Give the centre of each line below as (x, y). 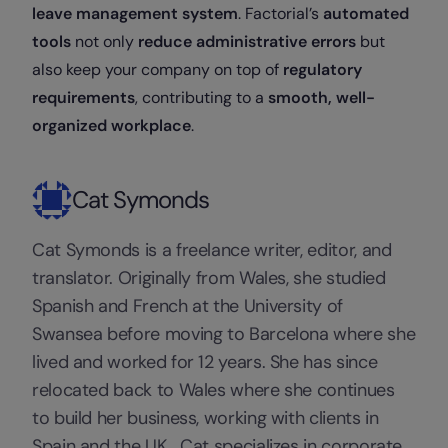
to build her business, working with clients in (205, 417)
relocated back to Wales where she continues (213, 389)
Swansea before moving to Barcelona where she (224, 333)
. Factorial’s (280, 13)
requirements (83, 97)
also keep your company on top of (157, 69)
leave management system (135, 13)
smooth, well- (321, 97)
